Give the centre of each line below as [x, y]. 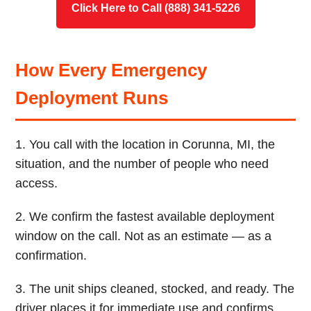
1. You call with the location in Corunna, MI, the [145, 144]
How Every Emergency [111, 70]
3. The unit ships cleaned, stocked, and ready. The [155, 289]
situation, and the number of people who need [142, 164]
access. [37, 183]
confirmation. [51, 255]
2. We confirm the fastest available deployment [145, 217]
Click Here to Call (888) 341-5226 [155, 8]
